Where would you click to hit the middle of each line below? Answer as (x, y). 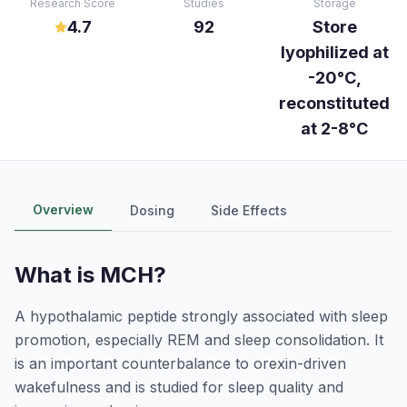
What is (57, 275)
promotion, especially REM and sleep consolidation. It (199, 340)
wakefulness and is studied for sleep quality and (179, 387)
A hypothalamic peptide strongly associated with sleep (201, 316)
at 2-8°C (334, 129)
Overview (63, 209)
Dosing (152, 210)
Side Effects (249, 210)
